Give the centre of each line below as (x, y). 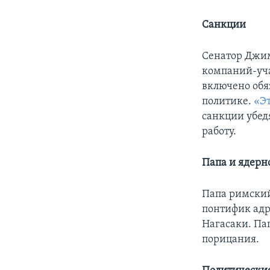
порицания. (231, 239)
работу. (219, 131)
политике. (228, 101)
